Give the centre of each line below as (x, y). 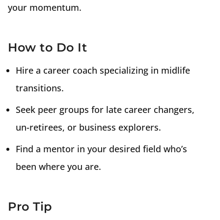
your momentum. (45, 7)
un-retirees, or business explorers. (88, 127)
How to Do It (47, 47)
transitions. (40, 88)
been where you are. (58, 166)
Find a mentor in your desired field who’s (101, 149)
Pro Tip (30, 206)
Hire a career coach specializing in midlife (103, 70)
